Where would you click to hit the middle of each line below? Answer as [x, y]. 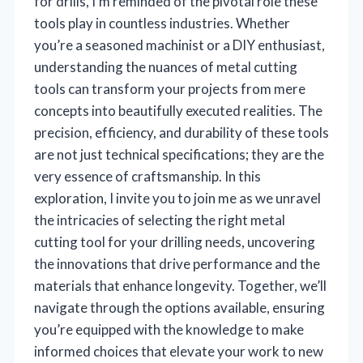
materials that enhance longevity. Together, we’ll [180, 285]
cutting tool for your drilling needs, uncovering [175, 241]
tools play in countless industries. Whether [162, 23]
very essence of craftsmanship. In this [147, 176]
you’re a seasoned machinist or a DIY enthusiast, [179, 45]
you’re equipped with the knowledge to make [169, 329]
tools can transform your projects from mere [170, 88]
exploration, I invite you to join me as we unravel [177, 198]
